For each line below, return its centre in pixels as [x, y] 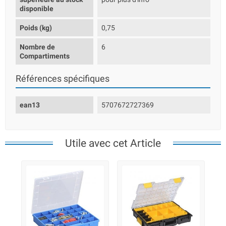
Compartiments [45, 56]
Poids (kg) [36, 28]
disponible [37, 9]
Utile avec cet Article [113, 143]
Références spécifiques [63, 79]
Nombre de [37, 47]
